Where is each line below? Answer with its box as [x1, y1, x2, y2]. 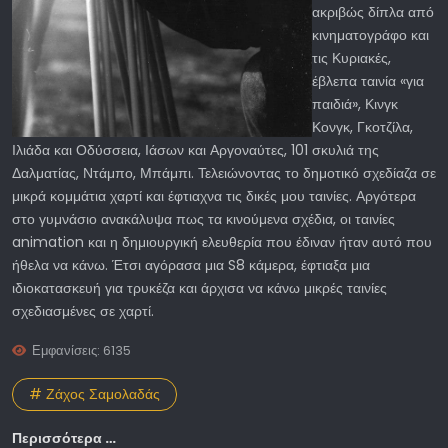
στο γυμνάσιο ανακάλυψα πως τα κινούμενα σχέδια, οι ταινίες [12, 209, 395, 230]
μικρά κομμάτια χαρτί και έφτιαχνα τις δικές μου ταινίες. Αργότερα [12, 186, 416, 207]
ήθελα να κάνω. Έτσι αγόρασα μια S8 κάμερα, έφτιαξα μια [12, 255, 370, 276]
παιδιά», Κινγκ [312, 94, 398, 115]
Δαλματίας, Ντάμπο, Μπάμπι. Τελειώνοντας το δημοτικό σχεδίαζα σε [12, 163, 436, 184]
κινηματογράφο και [312, 25, 429, 46]
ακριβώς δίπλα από [312, 2, 434, 23]
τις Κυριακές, [312, 48, 391, 69]
